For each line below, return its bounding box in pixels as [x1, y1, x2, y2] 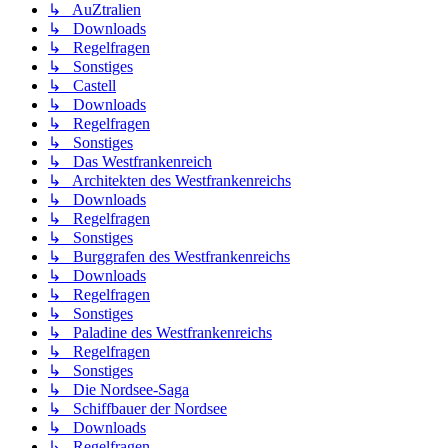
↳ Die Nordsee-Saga [48, 381, 189, 399]
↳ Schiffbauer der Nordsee [48, 400, 227, 418]
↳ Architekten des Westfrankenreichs [48, 172, 291, 190]
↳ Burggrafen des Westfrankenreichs [48, 248, 290, 266]
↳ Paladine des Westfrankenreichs [48, 324, 272, 342]
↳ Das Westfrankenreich [48, 153, 212, 171]
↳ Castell [48, 77, 116, 95]
